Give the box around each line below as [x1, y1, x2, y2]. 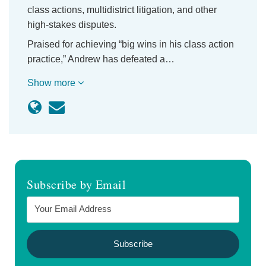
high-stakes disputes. [27, 20, 116, 30]
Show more [27, 78, 78, 88]
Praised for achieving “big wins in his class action [27, 39, 234, 49]
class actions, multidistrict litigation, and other [27, 5, 217, 15]
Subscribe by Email [27, 176, 126, 192]
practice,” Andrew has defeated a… [27, 54, 175, 64]
